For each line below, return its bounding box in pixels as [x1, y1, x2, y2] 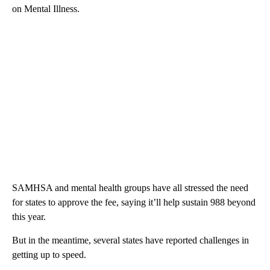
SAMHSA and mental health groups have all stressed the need [12, 182, 248, 193]
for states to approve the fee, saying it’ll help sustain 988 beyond [12, 196, 256, 207]
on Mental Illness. [12, 3, 80, 14]
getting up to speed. [12, 249, 86, 260]
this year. [12, 211, 46, 222]
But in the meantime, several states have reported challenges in [12, 234, 249, 245]
